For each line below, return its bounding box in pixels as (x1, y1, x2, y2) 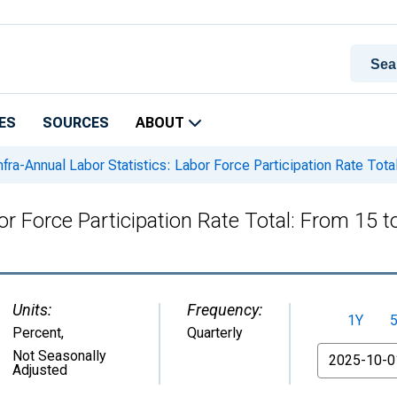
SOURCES (43, 114, 109, 131)
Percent (12, 324, 61, 341)
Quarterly (187, 324, 243, 341)
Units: (12, 300, 51, 319)
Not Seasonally (12, 347, 106, 364)
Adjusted (12, 362, 67, 378)
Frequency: (187, 300, 262, 319)
